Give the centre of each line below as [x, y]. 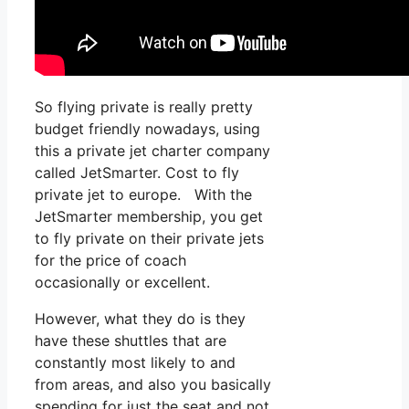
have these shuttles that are [131, 341]
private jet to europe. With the [143, 195]
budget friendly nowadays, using [147, 129]
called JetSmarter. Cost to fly [137, 173]
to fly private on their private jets [149, 239]
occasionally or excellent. [122, 283]
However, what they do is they [140, 319]
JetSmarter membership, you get [149, 217]
